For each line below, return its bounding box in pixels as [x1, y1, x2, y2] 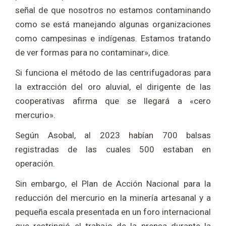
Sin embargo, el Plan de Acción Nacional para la [15, 179, 211, 189]
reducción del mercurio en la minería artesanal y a [15, 193, 211, 203]
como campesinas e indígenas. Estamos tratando [15, 33, 211, 44]
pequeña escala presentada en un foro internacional [15, 207, 211, 217]
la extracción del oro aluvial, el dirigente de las [15, 82, 211, 92]
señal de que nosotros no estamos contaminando [15, 5, 211, 16]
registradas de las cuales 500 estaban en [15, 144, 211, 155]
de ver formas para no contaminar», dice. [15, 47, 170, 58]
